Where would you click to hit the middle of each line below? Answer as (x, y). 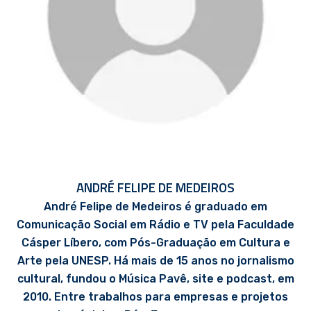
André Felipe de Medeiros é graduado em (155, 207)
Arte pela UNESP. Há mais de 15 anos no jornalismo (155, 261)
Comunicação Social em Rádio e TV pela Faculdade (155, 225)
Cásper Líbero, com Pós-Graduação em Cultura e (155, 243)
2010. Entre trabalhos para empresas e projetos (155, 297)
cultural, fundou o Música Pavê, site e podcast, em (155, 279)
